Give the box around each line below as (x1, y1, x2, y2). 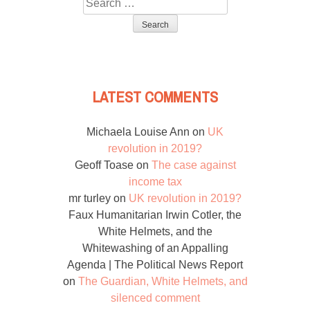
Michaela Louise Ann (86, 126, 190, 138)
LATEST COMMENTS (92, 83, 218, 112)
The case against (151, 159, 236, 172)
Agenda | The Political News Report (67, 259, 243, 271)
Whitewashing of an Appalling (82, 242, 228, 255)
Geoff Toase (74, 159, 134, 172)
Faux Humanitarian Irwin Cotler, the (69, 209, 241, 221)
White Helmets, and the (98, 226, 212, 238)
